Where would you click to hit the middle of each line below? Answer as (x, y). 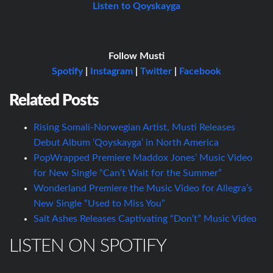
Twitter (156, 71)
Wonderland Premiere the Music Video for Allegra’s (143, 188)
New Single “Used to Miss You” (99, 203)
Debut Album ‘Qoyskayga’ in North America (126, 142)
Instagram (112, 71)
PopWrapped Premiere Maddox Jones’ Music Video (143, 158)
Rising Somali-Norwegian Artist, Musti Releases (134, 127)
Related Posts (54, 100)
